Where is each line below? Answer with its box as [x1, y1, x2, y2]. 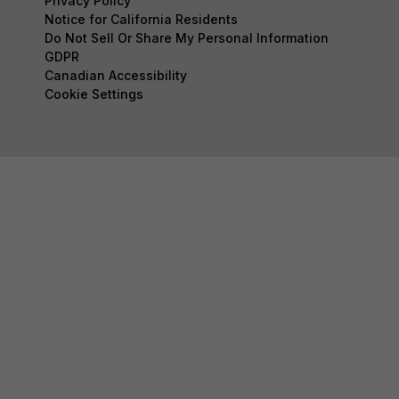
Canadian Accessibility [45, 68, 187, 84]
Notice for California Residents [45, 12, 238, 28]
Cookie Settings [45, 86, 143, 102]
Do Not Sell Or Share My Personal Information [45, 30, 329, 46]
